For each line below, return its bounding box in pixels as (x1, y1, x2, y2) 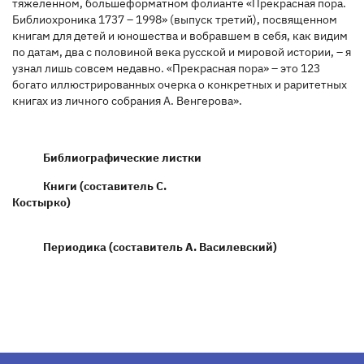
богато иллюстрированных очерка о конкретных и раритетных (12, 76, 347, 92)
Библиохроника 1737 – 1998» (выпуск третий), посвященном (12, 11, 337, 27)
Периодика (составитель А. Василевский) (42, 239, 287, 254)
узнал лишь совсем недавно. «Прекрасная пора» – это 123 (12, 60, 320, 76)
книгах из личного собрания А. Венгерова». (12, 93, 242, 108)
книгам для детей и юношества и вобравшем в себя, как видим (12, 28, 348, 43)
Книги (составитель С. (42, 178, 167, 193)
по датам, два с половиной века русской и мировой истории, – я (12, 44, 351, 59)
